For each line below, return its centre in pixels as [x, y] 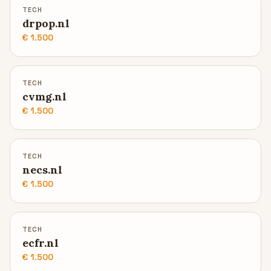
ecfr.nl [41, 243]
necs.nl [42, 170]
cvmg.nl [44, 96]
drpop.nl [46, 23]
